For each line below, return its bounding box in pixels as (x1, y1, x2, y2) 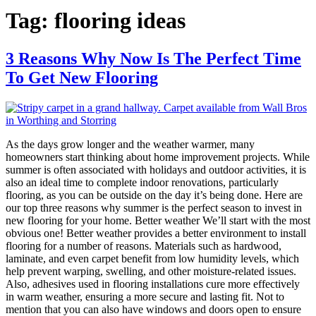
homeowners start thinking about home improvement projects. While (6, 150, 310, 163)
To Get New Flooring (6, 68, 158, 87)
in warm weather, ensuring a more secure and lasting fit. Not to (6, 290, 284, 303)
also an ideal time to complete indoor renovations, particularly (6, 176, 279, 188)
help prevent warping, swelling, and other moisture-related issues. (6, 265, 299, 277)
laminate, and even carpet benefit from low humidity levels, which (6, 252, 299, 265)
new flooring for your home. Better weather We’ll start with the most (6, 214, 310, 226)
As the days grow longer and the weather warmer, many (6, 138, 255, 150)
